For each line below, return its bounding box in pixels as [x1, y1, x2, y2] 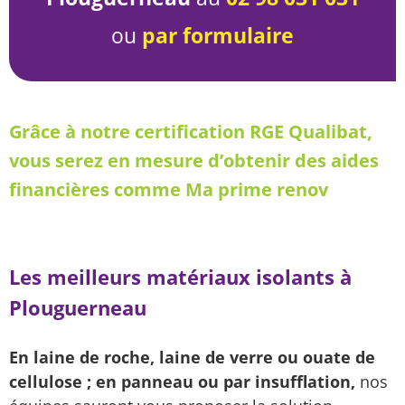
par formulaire [142, 20, 294, 50]
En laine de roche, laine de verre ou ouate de [9, 345, 375, 368]
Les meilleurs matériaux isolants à [9, 262, 352, 290]
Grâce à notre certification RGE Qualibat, [9, 118, 372, 144]
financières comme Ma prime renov [9, 176, 328, 202]
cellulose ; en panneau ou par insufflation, [9, 370, 355, 392]
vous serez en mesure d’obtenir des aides [9, 147, 379, 173]
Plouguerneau [9, 293, 146, 321]
